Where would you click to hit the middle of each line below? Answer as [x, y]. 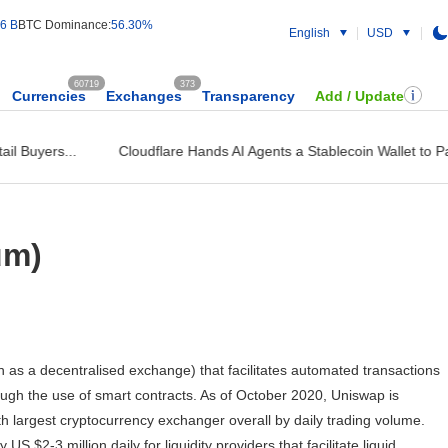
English [309, 33]
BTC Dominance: [64, 25]
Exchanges [144, 96]
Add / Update [359, 96]
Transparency [248, 96]
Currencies [49, 96]
